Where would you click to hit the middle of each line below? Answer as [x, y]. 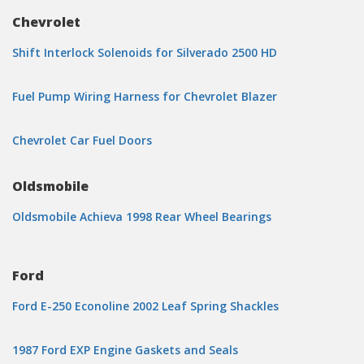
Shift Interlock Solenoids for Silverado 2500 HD [145, 52]
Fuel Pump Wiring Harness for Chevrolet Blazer [145, 96]
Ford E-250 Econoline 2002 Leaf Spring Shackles [145, 306]
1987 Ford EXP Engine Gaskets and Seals [125, 350]
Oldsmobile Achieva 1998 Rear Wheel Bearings [142, 217]
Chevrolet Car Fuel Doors [82, 140]
